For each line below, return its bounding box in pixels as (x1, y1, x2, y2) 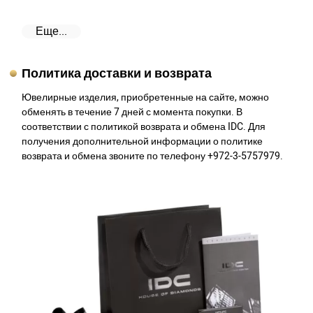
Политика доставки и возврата (22, 64, 212, 84)
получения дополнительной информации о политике (22, 134, 263, 150)
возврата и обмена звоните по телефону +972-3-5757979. (22, 149, 284, 164)
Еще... (36, 23, 68, 41)
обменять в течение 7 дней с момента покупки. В (22, 105, 243, 120)
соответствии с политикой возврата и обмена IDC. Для (22, 119, 266, 135)
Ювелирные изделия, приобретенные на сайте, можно (22, 90, 270, 105)
